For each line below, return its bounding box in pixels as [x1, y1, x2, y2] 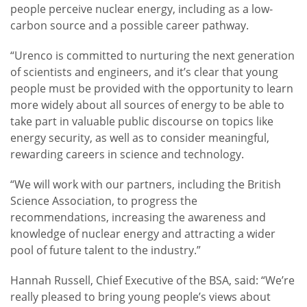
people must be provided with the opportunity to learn [10, 81, 293, 97]
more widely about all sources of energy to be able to [10, 97, 284, 113]
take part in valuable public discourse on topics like [10, 114, 273, 130]
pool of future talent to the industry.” [10, 243, 214, 258]
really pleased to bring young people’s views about [10, 289, 271, 305]
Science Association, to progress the [10, 193, 197, 209]
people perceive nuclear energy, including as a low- [10, 1, 273, 17]
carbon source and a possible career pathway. [10, 18, 249, 34]
